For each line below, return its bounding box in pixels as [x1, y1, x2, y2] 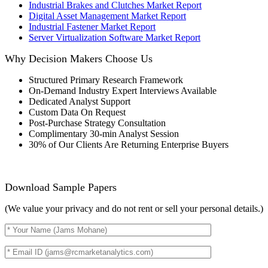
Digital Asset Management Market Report [29, 11, 186, 22]
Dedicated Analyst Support [29, 96, 130, 107]
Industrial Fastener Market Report [29, 22, 156, 32]
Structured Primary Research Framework [29, 75, 183, 86]
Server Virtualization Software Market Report [29, 32, 200, 43]
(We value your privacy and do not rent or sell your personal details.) [5, 203, 263, 214]
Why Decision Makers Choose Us [5, 53, 153, 65]
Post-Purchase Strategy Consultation [29, 118, 166, 129]
